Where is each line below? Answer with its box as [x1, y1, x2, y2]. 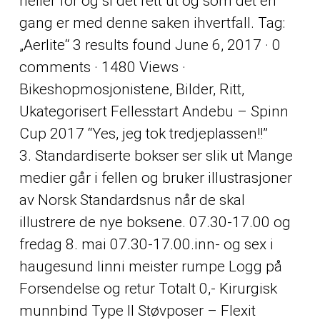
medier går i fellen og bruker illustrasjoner [19, 169, 292, 186]
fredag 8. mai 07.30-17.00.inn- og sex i [19, 235, 274, 253]
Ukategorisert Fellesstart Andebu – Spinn [19, 102, 289, 120]
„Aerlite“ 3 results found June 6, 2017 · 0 [19, 36, 281, 54]
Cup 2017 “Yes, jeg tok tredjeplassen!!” [19, 124, 268, 142]
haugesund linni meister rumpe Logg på [19, 257, 282, 275]
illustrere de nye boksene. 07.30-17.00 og [19, 213, 291, 231]
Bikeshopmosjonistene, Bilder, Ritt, [19, 80, 244, 98]
